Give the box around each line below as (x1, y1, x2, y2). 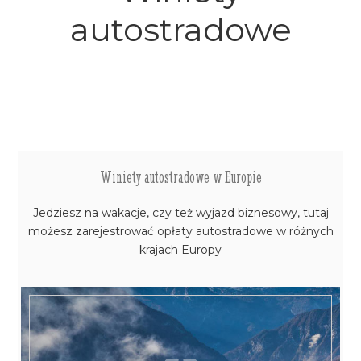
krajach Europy (139, 243, 222, 257)
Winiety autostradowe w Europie (99, 167, 262, 187)
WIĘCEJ (157, 260, 204, 276)
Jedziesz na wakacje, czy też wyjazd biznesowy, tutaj (32, 205, 329, 220)
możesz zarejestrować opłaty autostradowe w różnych (27, 224, 334, 239)
